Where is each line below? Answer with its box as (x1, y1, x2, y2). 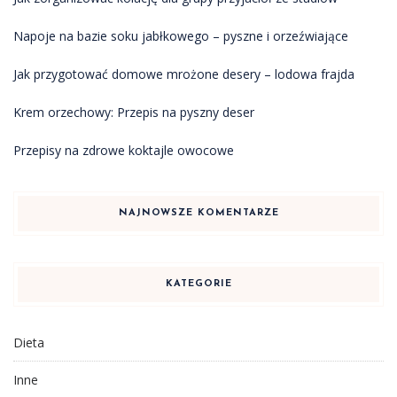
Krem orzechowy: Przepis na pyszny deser (13, 104, 254, 121)
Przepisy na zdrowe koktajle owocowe (13, 142, 234, 159)
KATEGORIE (165, 279, 232, 289)
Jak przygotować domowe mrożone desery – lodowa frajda (13, 66, 354, 82)
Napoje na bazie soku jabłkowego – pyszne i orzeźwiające (13, 27, 348, 44)
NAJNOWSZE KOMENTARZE (118, 208, 279, 218)
